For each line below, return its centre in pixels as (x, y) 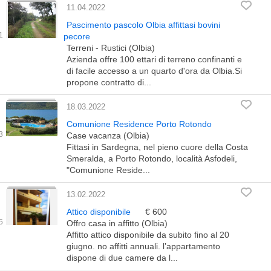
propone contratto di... (109, 82)
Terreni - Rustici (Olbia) (111, 48)
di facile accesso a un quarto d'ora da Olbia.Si (154, 71)
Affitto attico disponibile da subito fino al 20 (148, 235)
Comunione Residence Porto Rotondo (139, 124)
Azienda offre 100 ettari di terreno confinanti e (154, 59)
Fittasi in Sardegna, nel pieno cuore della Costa (157, 147)
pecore (77, 36)
